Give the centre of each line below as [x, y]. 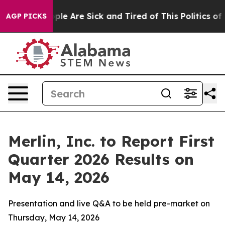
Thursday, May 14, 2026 [54, 217]
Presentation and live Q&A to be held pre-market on [109, 203]
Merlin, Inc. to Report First [111, 141]
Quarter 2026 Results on [101, 159]
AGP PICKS [26, 16]
